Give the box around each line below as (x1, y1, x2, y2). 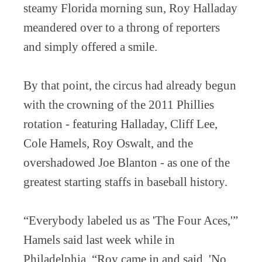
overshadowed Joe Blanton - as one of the (23, 155, 230, 170)
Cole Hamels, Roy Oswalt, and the (23, 136, 193, 150)
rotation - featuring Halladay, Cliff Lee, (23, 116, 218, 131)
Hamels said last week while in (23, 232, 175, 247)
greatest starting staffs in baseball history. (23, 174, 227, 189)
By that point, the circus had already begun (23, 78, 236, 92)
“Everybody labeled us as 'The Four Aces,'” (23, 213, 238, 227)
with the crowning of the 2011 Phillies (23, 97, 214, 112)
